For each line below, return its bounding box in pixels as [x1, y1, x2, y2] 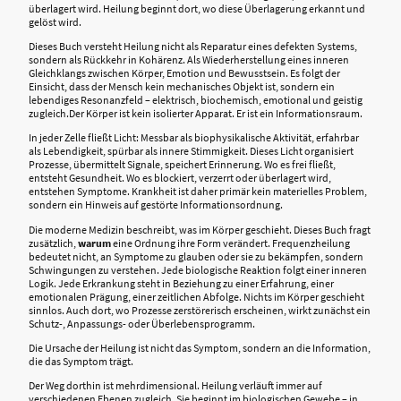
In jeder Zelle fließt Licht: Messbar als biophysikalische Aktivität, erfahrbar [29, 131, 359, 145]
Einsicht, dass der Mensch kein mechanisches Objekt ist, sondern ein [29, 80, 335, 94]
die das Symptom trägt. [29, 354, 133, 368]
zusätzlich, [29, 235, 78, 250]
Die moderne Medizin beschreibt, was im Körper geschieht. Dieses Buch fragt [29, 222, 371, 236]
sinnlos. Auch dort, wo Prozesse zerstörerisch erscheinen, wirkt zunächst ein [29, 303, 371, 317]
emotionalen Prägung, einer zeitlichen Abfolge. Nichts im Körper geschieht [29, 289, 364, 303]
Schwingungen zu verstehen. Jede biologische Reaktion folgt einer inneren [29, 262, 367, 277]
